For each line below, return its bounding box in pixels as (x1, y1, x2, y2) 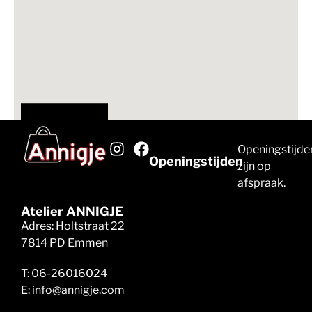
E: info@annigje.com (21, 283, 125, 297)
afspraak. (237, 175, 286, 189)
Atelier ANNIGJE (21, 203, 123, 219)
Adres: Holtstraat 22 (21, 219, 125, 233)
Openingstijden (148, 153, 243, 169)
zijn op (237, 159, 271, 173)
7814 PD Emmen (21, 235, 108, 249)
